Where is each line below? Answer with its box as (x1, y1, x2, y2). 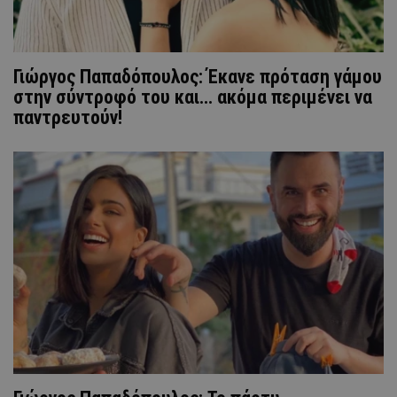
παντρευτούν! (13, 105, 122, 128)
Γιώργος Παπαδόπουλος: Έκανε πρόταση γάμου (13, 65, 382, 88)
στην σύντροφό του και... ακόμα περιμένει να (13, 85, 372, 108)
